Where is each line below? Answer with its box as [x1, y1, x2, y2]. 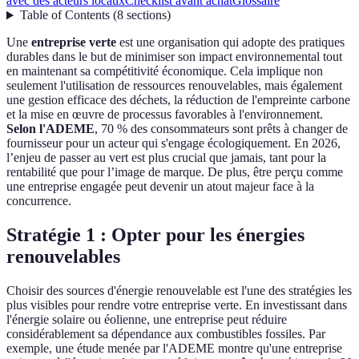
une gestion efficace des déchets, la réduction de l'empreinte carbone [6, 93, 350, 107]
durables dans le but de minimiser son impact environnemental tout [6, 50, 342, 64]
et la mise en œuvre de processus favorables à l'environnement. [6, 107, 323, 122]
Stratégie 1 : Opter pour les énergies [6, 224, 305, 246]
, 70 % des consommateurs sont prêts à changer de [95, 122, 348, 136]
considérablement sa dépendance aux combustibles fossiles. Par [6, 327, 325, 341]
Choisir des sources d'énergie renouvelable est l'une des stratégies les [6, 284, 352, 298]
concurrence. [6, 194, 71, 208]
